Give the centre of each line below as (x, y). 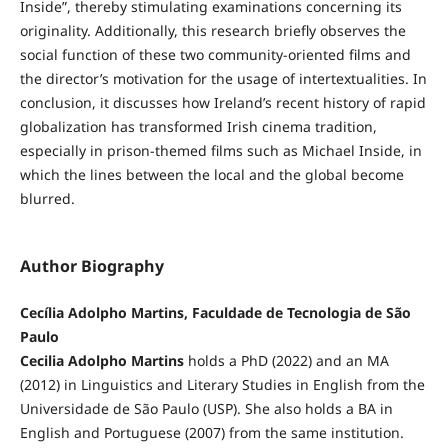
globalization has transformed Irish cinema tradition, (198, 127)
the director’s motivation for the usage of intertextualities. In (223, 79)
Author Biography (91, 266)
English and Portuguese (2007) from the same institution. (211, 433)
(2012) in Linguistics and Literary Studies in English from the (222, 385)
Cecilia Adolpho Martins (101, 361)
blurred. (47, 199)
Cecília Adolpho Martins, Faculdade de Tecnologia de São (215, 313)
